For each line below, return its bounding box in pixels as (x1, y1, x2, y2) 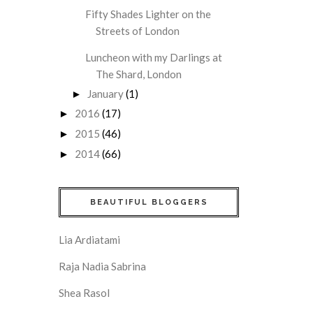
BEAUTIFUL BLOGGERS (89, 197, 208, 207)
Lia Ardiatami (59, 233, 120, 246)
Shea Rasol (59, 286, 110, 299)
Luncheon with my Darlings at (85, 50, 222, 64)
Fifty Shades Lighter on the (85, 7, 211, 20)
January (87, 87, 124, 100)
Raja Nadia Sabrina (59, 259, 146, 272)
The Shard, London (95, 67, 182, 80)
